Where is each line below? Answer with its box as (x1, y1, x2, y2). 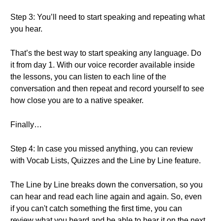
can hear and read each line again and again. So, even (10, 192, 202, 201)
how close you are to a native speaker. (10, 96, 144, 105)
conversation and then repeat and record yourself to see (10, 84, 204, 93)
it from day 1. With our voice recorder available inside (10, 61, 195, 69)
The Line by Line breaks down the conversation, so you (10, 181, 203, 189)
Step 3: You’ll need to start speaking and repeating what (10, 13, 205, 21)
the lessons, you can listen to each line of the (10, 73, 166, 81)
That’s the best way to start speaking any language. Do (10, 49, 201, 57)
